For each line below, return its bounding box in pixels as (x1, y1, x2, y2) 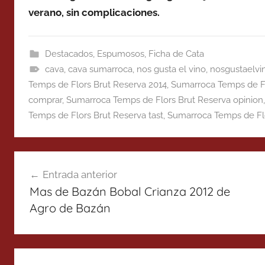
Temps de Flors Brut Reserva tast (28, 109, 163, 121)
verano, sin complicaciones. (28, 6, 160, 18)
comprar (28, 94, 62, 105)
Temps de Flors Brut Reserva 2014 (28, 79, 167, 90)
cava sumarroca (67, 63, 132, 75)
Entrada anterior (42, 169, 117, 180)
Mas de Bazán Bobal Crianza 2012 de (29, 184, 230, 199)
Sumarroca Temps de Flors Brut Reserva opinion (66, 94, 263, 105)
